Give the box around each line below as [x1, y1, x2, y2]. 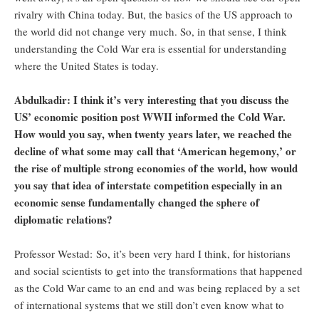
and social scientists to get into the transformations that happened [14, 263, 303, 278]
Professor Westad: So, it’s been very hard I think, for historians [14, 246, 291, 261]
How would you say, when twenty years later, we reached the [14, 126, 292, 142]
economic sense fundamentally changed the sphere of [14, 194, 259, 211]
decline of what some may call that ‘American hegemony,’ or [14, 143, 296, 159]
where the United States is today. [14, 58, 159, 73]
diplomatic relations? [14, 211, 113, 228]
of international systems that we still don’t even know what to [14, 298, 284, 313]
